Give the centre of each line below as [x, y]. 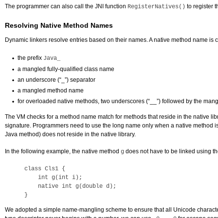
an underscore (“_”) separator [56, 80]
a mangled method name [51, 91]
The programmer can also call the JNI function [66, 6]
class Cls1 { [45, 169]
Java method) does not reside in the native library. [70, 134]
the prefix [30, 58]
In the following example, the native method [63, 151]
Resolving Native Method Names [59, 25]
